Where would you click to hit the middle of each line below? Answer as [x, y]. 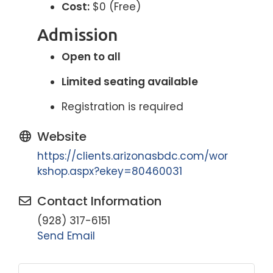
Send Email [66, 236]
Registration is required [122, 107]
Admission [77, 34]
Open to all [91, 57]
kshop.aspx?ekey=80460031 [110, 171]
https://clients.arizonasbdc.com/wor [133, 156]
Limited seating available [130, 82]
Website [62, 136]
